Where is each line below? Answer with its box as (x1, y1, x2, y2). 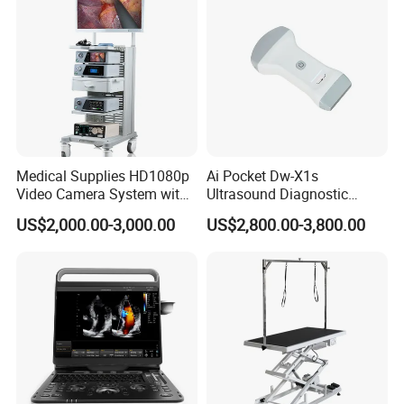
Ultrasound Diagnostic (206, 184, 348, 205)
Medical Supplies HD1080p (16, 166, 190, 187)
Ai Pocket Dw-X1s (206, 166, 318, 187)
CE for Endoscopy (16, 202, 130, 223)
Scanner (206, 202, 259, 223)
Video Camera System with (16, 184, 188, 205)
